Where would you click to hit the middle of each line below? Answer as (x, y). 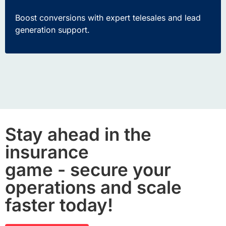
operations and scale (93, 187)
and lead (183, 18)
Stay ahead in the (78, 134)
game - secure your (88, 169)
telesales (149, 18)
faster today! (59, 205)
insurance (47, 152)
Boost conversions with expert (74, 18)
